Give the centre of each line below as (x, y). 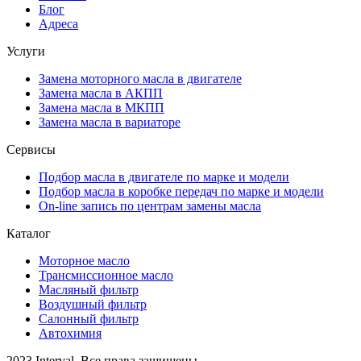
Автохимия (70, 334)
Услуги (26, 52)
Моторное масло (84, 261)
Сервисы (31, 150)
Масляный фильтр (89, 290)
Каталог (29, 234)
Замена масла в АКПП (101, 93)
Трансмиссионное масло (106, 276)
